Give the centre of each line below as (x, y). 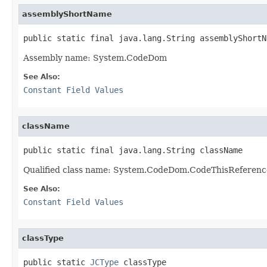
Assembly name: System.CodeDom (95, 58)
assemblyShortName (67, 14)
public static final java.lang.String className (133, 150)
